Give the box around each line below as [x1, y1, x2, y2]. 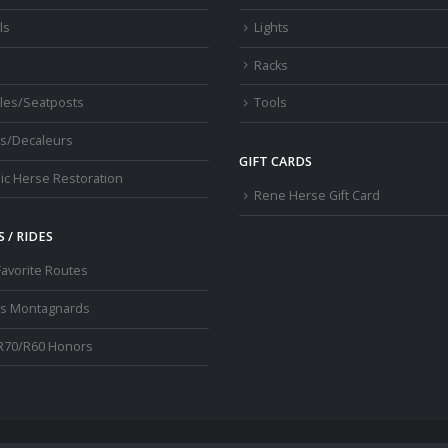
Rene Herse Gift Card [254, 187, 380, 205]
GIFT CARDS [239, 153, 312, 171]
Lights [254, 19, 289, 37]
